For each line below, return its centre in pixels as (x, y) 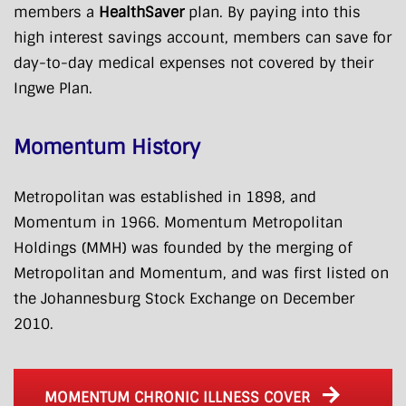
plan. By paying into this (272, 12)
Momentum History (107, 147)
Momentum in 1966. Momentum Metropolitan (178, 222)
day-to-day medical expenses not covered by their (193, 63)
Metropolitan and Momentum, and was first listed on (201, 273)
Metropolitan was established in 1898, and (165, 197)
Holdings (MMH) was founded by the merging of (183, 247)
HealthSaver (141, 12)
